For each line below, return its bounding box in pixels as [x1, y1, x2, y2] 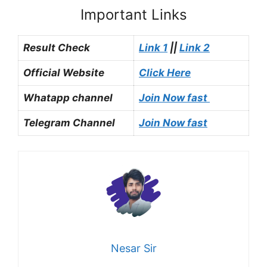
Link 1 [139, 41, 167, 54]
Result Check [23, 41, 90, 54]
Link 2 [179, 41, 210, 54]
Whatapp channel [23, 91, 113, 104]
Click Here [139, 66, 191, 79]
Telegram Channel [23, 116, 115, 129]
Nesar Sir [110, 242, 157, 255]
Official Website [23, 66, 104, 79]
